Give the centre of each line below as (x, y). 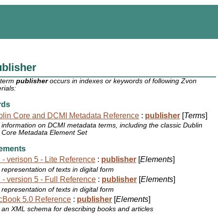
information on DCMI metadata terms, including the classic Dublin (102, 126)
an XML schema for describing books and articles (78, 209)
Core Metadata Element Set (45, 133)
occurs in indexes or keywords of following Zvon (122, 81)
